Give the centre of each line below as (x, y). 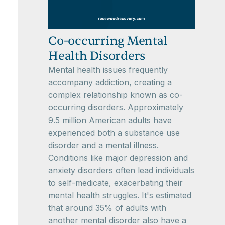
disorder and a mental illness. (103, 145)
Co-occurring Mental (108, 41)
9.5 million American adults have (110, 120)
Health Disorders (97, 56)
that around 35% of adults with (107, 208)
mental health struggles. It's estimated (120, 195)
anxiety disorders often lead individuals (121, 170)
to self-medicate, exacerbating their (116, 183)
